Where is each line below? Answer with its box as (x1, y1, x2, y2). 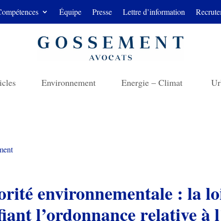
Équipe (59, 6, 81, 17)
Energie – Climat (121, 76, 185, 88)
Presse (92, 6, 112, 17)
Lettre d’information (122, 6, 185, 17)
